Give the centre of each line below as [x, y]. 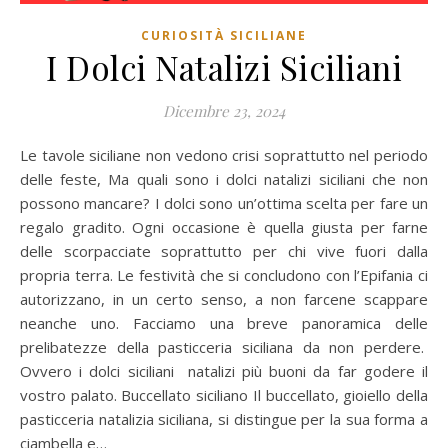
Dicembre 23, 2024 [224, 111]
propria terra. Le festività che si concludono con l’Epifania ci [224, 275]
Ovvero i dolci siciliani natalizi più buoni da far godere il [224, 371]
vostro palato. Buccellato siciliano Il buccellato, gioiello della [224, 395]
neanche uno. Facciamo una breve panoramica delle [224, 323]
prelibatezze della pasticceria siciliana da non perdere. [224, 347]
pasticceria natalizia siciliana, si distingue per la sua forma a [224, 419]
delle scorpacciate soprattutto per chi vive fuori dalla [224, 251]
